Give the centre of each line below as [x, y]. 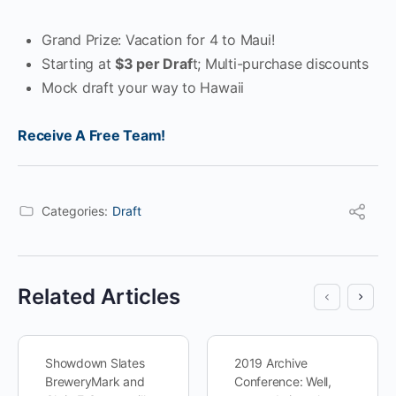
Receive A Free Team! [92, 135]
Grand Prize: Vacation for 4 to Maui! [158, 40]
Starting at [79, 64]
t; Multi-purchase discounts [281, 64]
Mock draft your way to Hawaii [143, 88]
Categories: [75, 211]
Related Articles [99, 297]
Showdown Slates [95, 363]
